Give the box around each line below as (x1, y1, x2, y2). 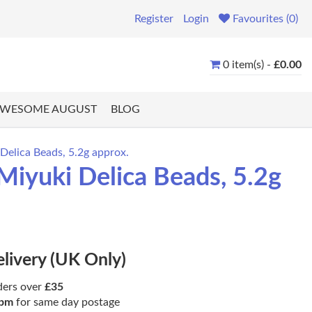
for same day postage (13, 297, 120, 309)
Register (134, 13, 173, 24)
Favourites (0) (233, 13, 298, 24)
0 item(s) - (223, 58, 274, 70)
